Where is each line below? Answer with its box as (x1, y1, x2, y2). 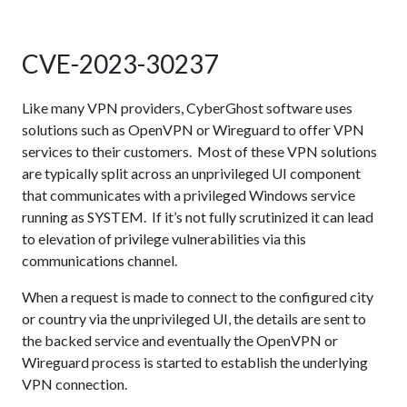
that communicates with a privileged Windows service (22, 186, 355, 203)
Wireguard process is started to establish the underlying (22, 353, 368, 371)
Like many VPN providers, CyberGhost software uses (22, 99, 352, 116)
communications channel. (22, 252, 177, 269)
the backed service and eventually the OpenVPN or (22, 332, 338, 349)
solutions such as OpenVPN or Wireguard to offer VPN (22, 121, 364, 138)
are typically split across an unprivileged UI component (22, 164, 361, 182)
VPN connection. (22, 375, 127, 392)
